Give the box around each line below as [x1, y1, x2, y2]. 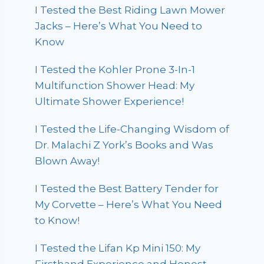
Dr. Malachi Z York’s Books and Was [35, 139, 214, 151]
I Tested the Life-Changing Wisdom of [35, 123, 230, 136]
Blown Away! [35, 155, 100, 167]
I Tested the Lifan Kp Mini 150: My [35, 242, 201, 255]
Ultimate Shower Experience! [35, 95, 184, 108]
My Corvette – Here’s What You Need [35, 199, 223, 211]
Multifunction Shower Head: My [35, 80, 195, 92]
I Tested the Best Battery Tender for [35, 183, 219, 195]
